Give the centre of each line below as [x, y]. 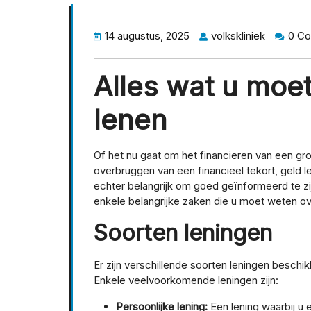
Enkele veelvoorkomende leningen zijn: [186, 280]
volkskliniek [238, 36]
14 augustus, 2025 [147, 36]
